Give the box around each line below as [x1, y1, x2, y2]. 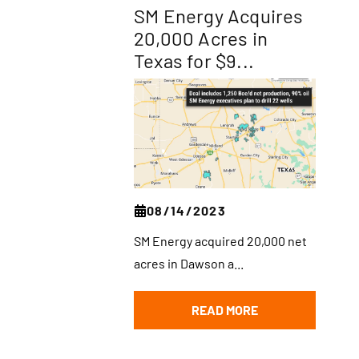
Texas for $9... [134, 48, 254, 72]
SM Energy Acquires [134, 3, 304, 27]
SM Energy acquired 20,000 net [134, 233, 307, 249]
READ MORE [192, 302, 259, 318]
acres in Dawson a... [134, 256, 244, 272]
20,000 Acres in [134, 26, 268, 50]
